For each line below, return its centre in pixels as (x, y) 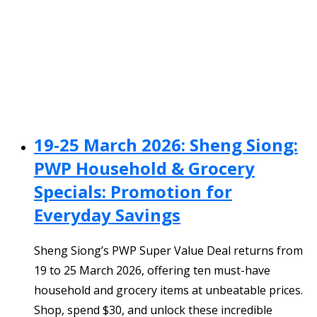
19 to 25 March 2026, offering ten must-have (152, 271)
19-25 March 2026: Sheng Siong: (166, 145)
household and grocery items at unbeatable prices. (168, 290)
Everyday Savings (107, 215)
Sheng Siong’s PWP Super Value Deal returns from (168, 251)
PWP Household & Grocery (144, 168)
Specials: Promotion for (133, 192)
